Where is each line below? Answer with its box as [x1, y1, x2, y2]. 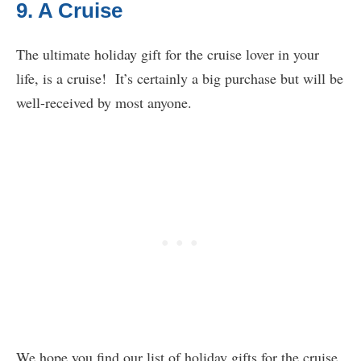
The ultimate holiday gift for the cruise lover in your [16, 44, 319, 64]
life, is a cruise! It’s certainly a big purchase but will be [16, 68, 343, 89]
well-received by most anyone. [16, 93, 192, 113]
